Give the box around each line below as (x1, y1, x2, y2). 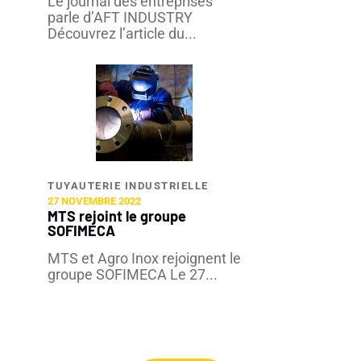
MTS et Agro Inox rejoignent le (48, 250, 241, 267)
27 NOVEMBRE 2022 (48, 195, 141, 207)
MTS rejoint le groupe (48, 207, 186, 225)
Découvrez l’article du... (48, 25, 197, 42)
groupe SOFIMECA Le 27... (48, 266, 218, 283)
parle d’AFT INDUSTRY (48, 9, 193, 26)
